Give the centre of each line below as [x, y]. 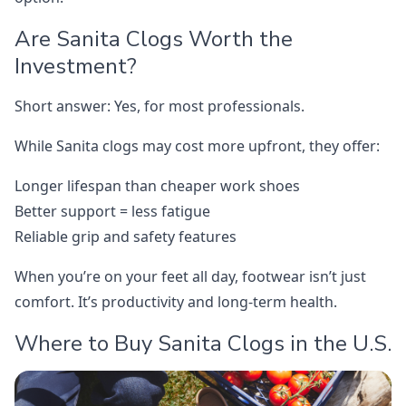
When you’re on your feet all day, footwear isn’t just [190, 277]
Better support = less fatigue [112, 212]
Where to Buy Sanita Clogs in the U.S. [203, 344]
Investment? [76, 67]
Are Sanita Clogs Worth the [154, 39]
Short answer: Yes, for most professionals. [159, 106]
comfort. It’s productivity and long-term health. [176, 302]
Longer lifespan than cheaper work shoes [157, 186]
